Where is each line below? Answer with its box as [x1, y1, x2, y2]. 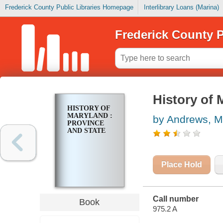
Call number [152, 195, 199, 204]
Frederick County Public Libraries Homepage [4, 3, 133, 11]
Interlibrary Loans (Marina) [143, 3, 219, 11]
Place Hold [161, 160, 202, 169]
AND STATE [67, 127, 106, 135]
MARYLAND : [67, 112, 112, 120]
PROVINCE [67, 119, 104, 127]
